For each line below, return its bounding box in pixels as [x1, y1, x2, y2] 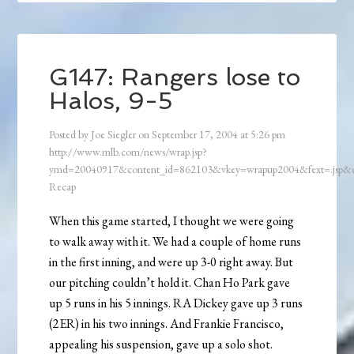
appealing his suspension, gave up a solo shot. [49, 335, 273, 352]
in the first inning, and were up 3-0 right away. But [49, 253, 294, 270]
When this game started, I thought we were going [49, 212, 295, 229]
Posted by [49, 126, 92, 141]
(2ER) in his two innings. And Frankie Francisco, [49, 314, 284, 332]
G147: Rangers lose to [49, 62, 301, 91]
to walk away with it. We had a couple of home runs [49, 232, 302, 250]
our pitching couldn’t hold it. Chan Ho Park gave [49, 273, 291, 291]
